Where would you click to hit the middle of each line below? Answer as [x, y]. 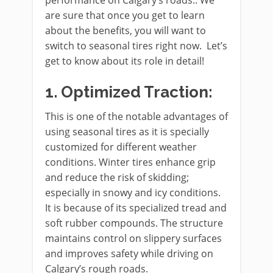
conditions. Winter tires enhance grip [130, 162]
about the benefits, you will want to [126, 31]
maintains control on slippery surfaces [133, 239]
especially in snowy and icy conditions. [133, 193]
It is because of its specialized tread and [136, 208]
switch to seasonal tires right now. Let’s [136, 46]
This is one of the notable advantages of [136, 117]
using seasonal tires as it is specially [127, 132]
